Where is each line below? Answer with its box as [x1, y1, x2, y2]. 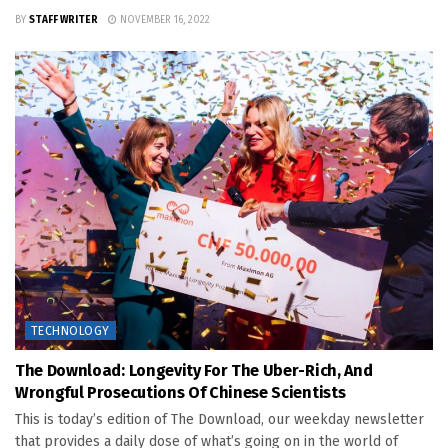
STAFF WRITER [29, 14, 98, 27]
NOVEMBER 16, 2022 [117, 14, 210, 27]
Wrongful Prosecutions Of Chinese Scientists [15, 383, 346, 403]
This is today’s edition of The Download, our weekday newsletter [15, 411, 424, 429]
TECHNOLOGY [31, 324, 110, 339]
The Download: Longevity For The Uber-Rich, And [15, 361, 373, 381]
